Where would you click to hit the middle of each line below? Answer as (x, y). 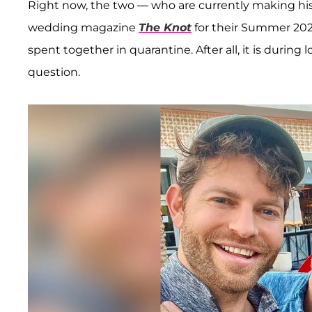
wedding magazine (83, 27)
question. (55, 72)
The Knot (165, 27)
